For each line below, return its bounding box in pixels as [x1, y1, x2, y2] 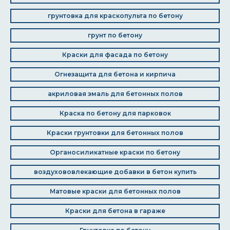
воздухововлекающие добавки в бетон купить [33, 168, 197, 176]
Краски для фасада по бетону [62, 51, 168, 59]
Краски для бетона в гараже [65, 207, 165, 215]
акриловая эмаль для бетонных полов [47, 90, 183, 98]
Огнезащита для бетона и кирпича [54, 70, 176, 78]
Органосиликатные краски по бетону [50, 148, 180, 156]
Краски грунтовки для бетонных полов [47, 129, 183, 137]
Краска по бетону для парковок [59, 109, 171, 117]
